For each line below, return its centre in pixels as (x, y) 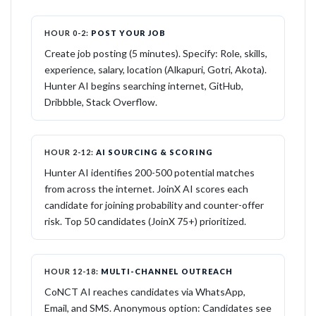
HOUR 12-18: (72, 271)
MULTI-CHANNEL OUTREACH (166, 271)
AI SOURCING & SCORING (153, 152)
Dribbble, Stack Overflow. (101, 102)
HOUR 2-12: (69, 152)
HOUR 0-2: (67, 33)
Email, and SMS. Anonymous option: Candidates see (158, 308)
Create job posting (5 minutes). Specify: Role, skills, (156, 53)
